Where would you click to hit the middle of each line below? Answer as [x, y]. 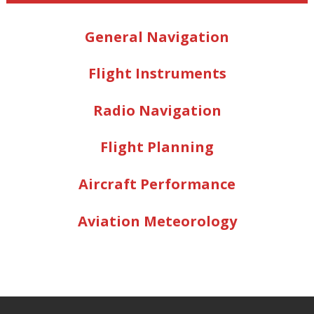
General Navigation [157, 36]
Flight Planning [157, 147]
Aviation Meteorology [157, 221]
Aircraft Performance [157, 184]
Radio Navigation [157, 110]
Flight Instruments [157, 74]
